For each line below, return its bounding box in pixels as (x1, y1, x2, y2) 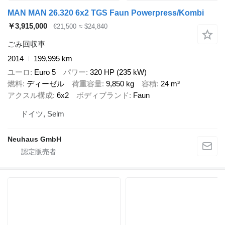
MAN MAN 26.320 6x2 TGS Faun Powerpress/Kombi (8, 9, 204, 18)
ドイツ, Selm (21, 109, 64, 119)
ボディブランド (76, 90, 129, 99)
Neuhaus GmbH (8, 135, 61, 144)
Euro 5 (34, 67, 56, 76)
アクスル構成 (8, 90, 53, 99)
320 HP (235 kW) (90, 67, 147, 76)
